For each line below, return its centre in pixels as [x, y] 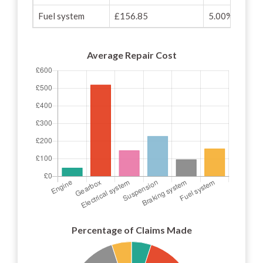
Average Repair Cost [131, 55]
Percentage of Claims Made [131, 230]
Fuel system [61, 16]
